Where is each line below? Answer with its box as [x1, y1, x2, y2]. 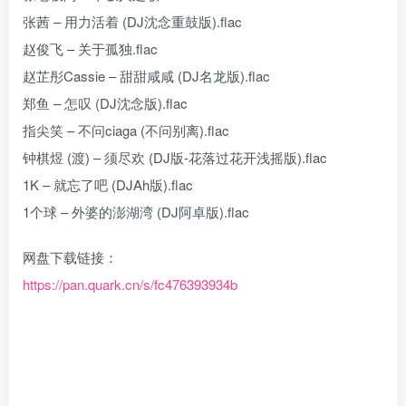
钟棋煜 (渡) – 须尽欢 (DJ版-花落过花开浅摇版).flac [23, 148, 327, 167]
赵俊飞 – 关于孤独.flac [23, 39, 158, 58]
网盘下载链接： [23, 247, 118, 266]
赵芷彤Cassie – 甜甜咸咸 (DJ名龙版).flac [23, 66, 270, 85]
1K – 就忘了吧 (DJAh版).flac [23, 175, 193, 194]
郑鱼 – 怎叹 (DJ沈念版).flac [23, 93, 188, 112]
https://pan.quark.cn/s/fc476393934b [23, 275, 237, 294]
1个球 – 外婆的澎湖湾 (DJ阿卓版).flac [23, 202, 249, 221]
